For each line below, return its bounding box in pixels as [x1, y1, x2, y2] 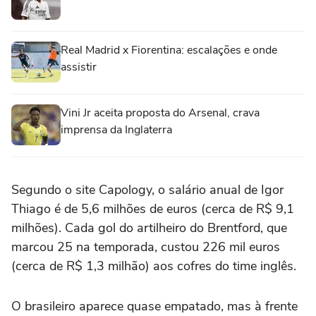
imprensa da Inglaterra [61, 121, 172, 138]
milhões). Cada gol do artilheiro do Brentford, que [11, 219, 287, 236]
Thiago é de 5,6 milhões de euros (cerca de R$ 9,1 [11, 200, 294, 217]
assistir [61, 59, 97, 75]
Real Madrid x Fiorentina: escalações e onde [61, 42, 277, 58]
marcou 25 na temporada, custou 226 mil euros [11, 238, 280, 255]
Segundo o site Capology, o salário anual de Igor [11, 181, 284, 198]
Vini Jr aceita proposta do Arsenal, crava [61, 104, 260, 121]
